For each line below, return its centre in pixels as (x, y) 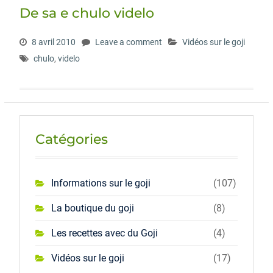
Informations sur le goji (101, 183)
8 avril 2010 (53, 42)
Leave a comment (128, 42)
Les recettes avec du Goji (104, 233)
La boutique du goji (92, 208)
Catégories (71, 139)
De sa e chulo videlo (87, 13)
